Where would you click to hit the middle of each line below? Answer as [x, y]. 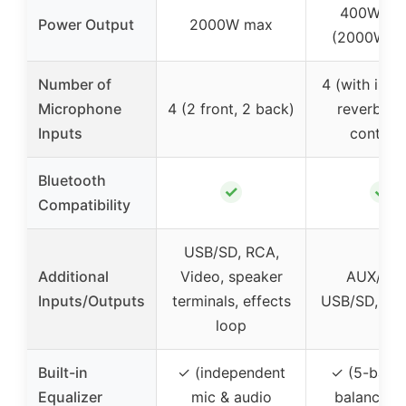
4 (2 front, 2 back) [231, 108]
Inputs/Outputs [92, 300]
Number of [75, 84]
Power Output [86, 24]
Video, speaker [231, 276]
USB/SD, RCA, [231, 251]
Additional [73, 276]
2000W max [231, 24]
